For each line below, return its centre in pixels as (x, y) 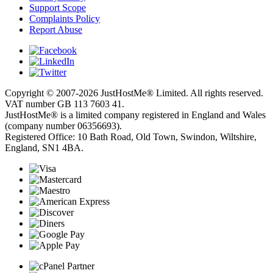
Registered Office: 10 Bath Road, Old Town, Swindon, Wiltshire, (131, 136)
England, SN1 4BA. (44, 147)
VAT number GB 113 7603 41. (65, 104)
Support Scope (58, 7)
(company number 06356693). (63, 126)
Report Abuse (56, 29)
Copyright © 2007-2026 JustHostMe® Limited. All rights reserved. (134, 93)
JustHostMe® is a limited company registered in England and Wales (135, 115)
